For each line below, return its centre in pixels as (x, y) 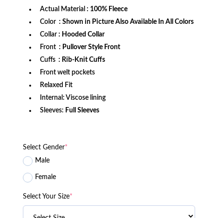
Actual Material (63, 9)
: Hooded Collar (81, 34)
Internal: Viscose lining (73, 98)
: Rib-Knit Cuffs (82, 60)
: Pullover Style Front (89, 47)
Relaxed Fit (56, 85)
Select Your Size (46, 196)
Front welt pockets (67, 72)
